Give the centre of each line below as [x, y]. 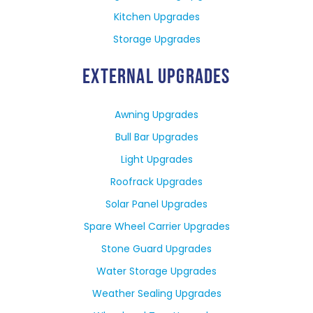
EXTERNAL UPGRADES [156, 77]
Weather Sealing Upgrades [156, 294]
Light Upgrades [156, 160]
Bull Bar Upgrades [156, 137]
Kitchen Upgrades [156, 17]
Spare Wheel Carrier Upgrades [156, 227]
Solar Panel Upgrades [156, 204]
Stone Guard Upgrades [156, 249]
